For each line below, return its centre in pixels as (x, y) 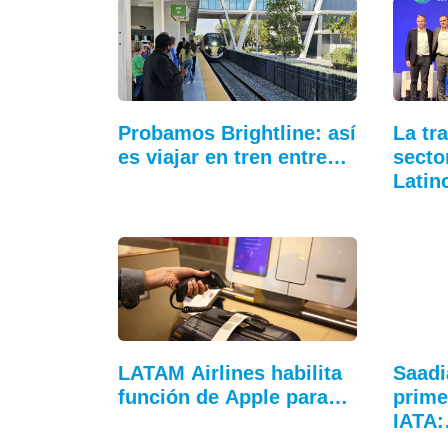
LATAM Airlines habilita (230, 373)
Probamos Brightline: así (237, 132)
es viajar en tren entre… (232, 156)
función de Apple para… (233, 397)
